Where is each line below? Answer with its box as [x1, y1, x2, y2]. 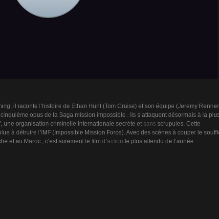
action [107, 138, 123, 145]
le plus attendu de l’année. [123, 138, 195, 145]
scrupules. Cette [156, 120, 200, 128]
